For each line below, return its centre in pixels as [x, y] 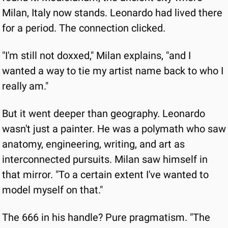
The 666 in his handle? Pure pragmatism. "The [106, 217]
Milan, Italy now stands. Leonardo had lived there [112, 13]
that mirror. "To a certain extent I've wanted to [105, 175]
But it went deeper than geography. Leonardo [104, 113]
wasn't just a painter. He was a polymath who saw [114, 129]
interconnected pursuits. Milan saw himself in [105, 159]
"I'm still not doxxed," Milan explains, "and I [96, 55]
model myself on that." [52, 190]
